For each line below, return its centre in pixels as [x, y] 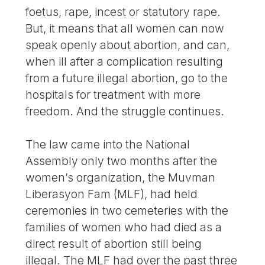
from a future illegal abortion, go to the [127, 78]
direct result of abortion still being [114, 244]
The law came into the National [108, 145]
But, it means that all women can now [125, 28]
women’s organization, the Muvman [121, 178]
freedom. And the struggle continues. [125, 111]
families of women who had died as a [124, 227]
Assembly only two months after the [122, 161]
